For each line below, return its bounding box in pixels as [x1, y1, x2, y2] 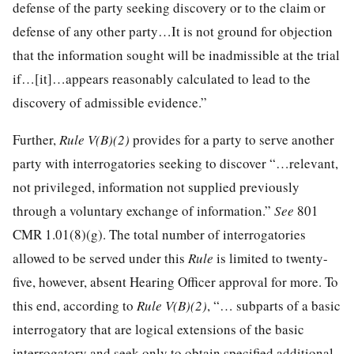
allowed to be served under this [13, 248, 188, 267]
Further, [13, 130, 59, 149]
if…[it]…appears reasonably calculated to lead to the [13, 69, 311, 88]
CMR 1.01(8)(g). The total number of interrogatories [13, 224, 306, 243]
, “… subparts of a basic [207, 296, 341, 314]
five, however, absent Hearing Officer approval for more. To [13, 272, 338, 291]
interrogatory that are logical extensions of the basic [13, 319, 304, 338]
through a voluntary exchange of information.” [13, 201, 274, 220]
